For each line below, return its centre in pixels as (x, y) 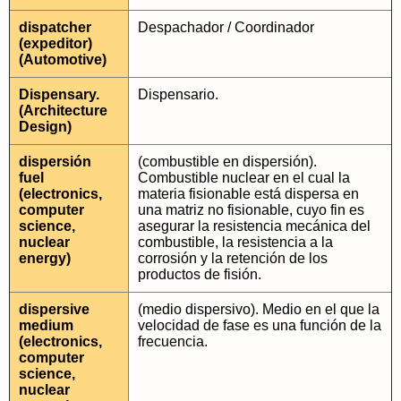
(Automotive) (63, 60)
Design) (45, 127)
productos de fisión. (200, 274)
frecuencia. (173, 341)
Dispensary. (59, 94)
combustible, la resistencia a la (235, 242)
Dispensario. (178, 94)
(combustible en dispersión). (227, 162)
